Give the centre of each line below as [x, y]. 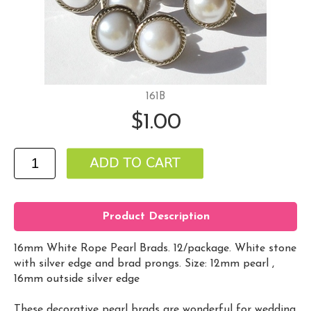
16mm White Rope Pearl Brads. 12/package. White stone [155, 248]
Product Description [155, 217]
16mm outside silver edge [77, 279]
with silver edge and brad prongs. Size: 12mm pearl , [144, 263]
